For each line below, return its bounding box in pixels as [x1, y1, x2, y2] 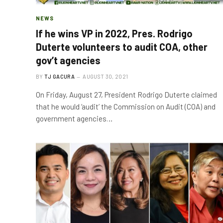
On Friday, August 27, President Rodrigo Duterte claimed [36, 90, 217, 99]
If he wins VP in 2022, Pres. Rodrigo [36, 27, 193, 39]
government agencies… [36, 114, 112, 123]
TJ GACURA [44, 73, 75, 80]
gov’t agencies [36, 54, 101, 66]
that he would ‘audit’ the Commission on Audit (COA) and [36, 102, 216, 111]
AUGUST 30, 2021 [83, 73, 128, 80]
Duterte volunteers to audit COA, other [36, 41, 208, 53]
